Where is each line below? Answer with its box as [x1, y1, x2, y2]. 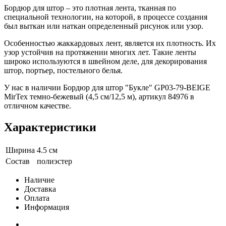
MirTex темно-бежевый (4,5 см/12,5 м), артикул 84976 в [4, 92, 194, 101]
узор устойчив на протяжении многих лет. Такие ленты [4, 48, 196, 57]
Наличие [24, 176, 54, 185]
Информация [24, 203, 69, 212]
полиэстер [37, 157, 72, 166]
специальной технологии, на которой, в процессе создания [4, 13, 207, 22]
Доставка [24, 185, 56, 194]
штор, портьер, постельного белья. [4, 66, 123, 75]
